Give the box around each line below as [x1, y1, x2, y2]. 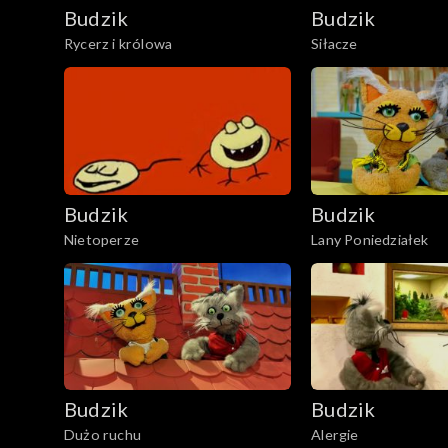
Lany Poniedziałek [311, 230, 429, 248]
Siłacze [311, 34, 358, 52]
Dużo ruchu [64, 426, 141, 444]
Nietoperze [64, 230, 139, 248]
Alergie [311, 426, 359, 444]
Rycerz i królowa [64, 34, 173, 52]
